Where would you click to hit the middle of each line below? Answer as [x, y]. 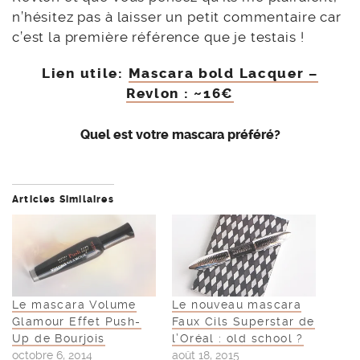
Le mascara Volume [74, 304]
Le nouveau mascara [237, 304]
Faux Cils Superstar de [243, 321]
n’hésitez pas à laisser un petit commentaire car [177, 16]
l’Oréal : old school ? [238, 338]
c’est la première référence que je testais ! [158, 37]
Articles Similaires [63, 199]
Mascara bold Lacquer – [223, 73]
